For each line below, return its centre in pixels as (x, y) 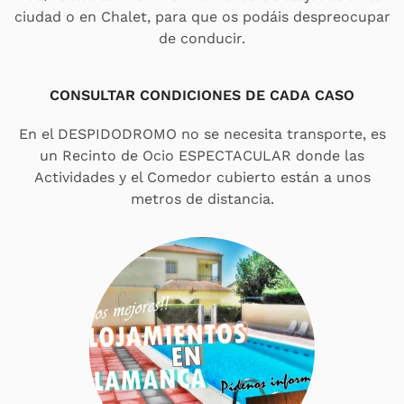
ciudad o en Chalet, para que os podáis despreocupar (202, 16)
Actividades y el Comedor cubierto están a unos (202, 177)
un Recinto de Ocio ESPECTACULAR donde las (202, 155)
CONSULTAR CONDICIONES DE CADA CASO (202, 95)
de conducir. (202, 38)
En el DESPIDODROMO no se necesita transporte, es (202, 133)
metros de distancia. (202, 198)
